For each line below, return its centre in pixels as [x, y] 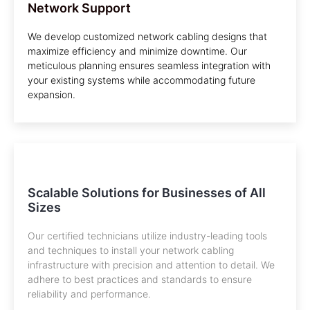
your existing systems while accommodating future [142, 80]
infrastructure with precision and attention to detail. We [151, 265]
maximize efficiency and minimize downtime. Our [137, 51]
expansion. [52, 95]
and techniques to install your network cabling [131, 250]
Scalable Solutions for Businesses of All [147, 193]
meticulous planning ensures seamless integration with [149, 66]
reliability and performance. [89, 294]
